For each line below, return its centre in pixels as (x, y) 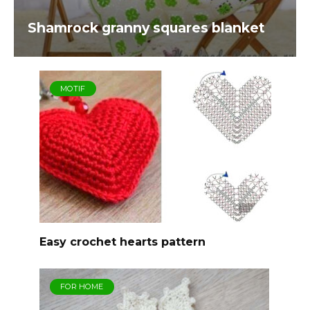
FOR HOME (82, 287)
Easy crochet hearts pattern (122, 241)
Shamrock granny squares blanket (146, 27)
